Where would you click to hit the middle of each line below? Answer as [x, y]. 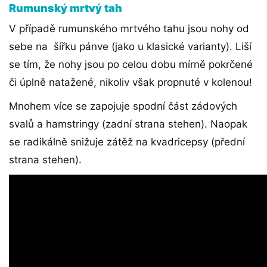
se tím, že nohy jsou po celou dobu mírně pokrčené [131, 65]
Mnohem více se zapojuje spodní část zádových [123, 106]
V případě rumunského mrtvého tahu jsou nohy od [129, 29]
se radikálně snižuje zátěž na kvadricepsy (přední [127, 142]
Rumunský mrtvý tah [66, 8]
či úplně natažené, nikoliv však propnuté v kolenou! [131, 83]
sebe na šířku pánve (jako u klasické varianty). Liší [130, 47]
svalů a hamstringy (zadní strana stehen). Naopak [128, 124]
